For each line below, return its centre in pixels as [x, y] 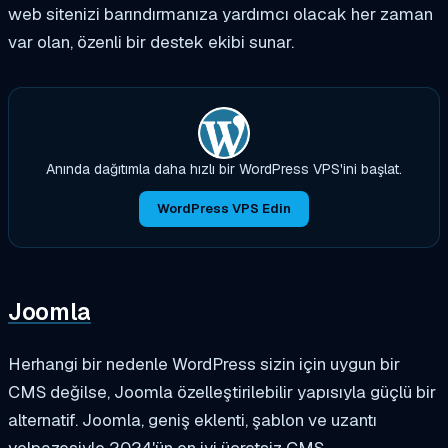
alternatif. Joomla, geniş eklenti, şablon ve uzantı [192, 419]
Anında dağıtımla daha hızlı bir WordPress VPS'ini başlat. [224, 168]
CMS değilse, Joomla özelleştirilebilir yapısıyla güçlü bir [222, 391]
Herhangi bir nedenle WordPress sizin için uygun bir [204, 363]
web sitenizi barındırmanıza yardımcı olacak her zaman [220, 14]
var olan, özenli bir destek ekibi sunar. [151, 42]
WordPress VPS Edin [224, 209]
